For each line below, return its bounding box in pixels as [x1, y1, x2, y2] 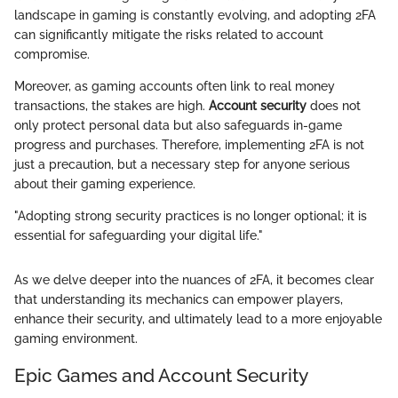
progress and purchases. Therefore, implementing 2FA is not [14, 137, 364, 152]
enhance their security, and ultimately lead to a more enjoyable [14, 311, 382, 326]
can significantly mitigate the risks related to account [14, 27, 323, 42]
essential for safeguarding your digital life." [14, 227, 263, 243]
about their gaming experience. [14, 176, 195, 191]
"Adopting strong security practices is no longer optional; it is [14, 208, 367, 223]
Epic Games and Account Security [14, 363, 308, 386]
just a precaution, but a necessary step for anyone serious [14, 156, 350, 171]
